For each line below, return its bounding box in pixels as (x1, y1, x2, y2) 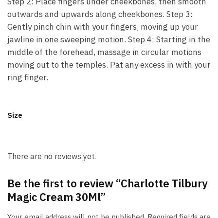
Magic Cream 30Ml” (7, 190, 106, 204)
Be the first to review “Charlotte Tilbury (7, 176, 208, 191)
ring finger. (7, 72, 48, 83)
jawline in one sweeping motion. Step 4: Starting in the (7, 34, 210, 45)
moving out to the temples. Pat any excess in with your (7, 59, 211, 70)
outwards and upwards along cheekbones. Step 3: (7, 9, 193, 19)
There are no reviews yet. (7, 151, 96, 162)
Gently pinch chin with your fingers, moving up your (7, 21, 198, 32)
